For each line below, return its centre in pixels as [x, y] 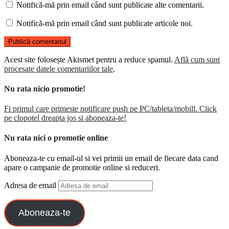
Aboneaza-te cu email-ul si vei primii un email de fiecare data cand [111, 158]
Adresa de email [31, 185]
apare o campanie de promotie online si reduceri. [82, 167]
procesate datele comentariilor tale [59, 68]
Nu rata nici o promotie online [56, 138]
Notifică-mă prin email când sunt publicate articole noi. [105, 23]
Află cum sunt [197, 59]
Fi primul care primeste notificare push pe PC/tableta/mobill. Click [110, 109]
